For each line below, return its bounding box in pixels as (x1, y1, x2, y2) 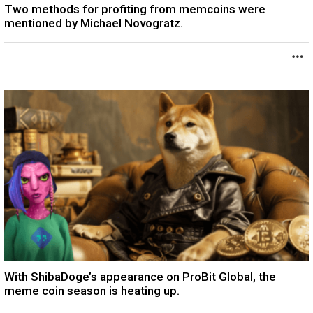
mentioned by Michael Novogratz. (4, 16, 183, 31)
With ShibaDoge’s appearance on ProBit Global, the (4, 270, 276, 284)
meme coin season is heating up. (4, 284, 180, 298)
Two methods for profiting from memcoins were (4, 2, 265, 17)
